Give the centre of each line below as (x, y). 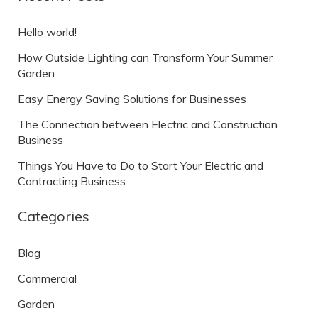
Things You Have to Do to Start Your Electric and (141, 166)
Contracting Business (72, 181)
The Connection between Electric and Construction (148, 125)
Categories (54, 216)
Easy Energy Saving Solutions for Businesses (132, 99)
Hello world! (47, 32)
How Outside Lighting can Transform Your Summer (145, 58)
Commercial (47, 279)
